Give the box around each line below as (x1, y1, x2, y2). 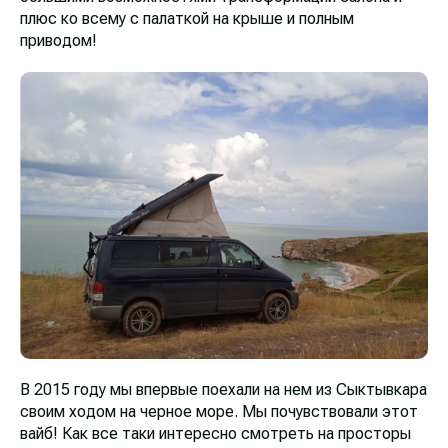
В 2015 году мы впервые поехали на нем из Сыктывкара (20, 380, 427, 400)
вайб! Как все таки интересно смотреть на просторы (20, 424, 411, 444)
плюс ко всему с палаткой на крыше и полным (20, 8, 354, 28)
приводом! (20, 30, 97, 50)
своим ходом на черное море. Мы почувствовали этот (20, 402, 418, 422)
